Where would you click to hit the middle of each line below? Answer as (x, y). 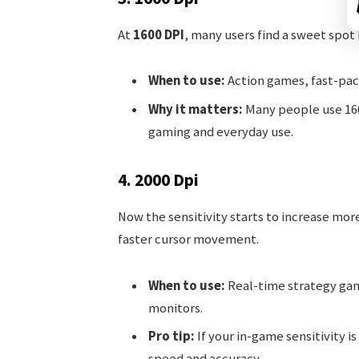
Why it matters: (195, 109)
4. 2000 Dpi (158, 179)
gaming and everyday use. (220, 131)
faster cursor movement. (188, 239)
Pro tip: (171, 336)
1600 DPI (158, 34)
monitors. (175, 308)
